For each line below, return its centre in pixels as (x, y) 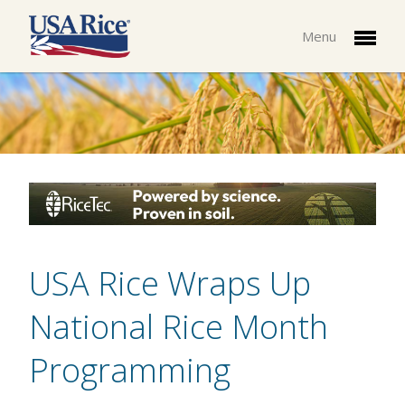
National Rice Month (179, 327)
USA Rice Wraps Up (170, 284)
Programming (130, 371)
